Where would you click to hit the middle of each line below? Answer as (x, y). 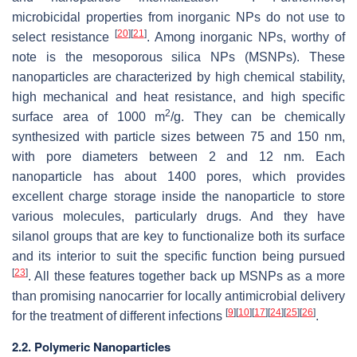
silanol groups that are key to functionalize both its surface (178, 237)
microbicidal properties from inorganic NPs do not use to (178, 18)
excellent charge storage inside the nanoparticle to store (178, 197)
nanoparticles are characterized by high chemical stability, (178, 77)
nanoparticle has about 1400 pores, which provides (178, 177)
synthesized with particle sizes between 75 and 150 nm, (178, 137)
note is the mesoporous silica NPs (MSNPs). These (178, 57)
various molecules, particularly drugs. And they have (178, 217)
